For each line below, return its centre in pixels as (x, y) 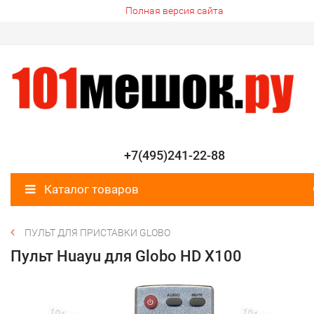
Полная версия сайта (174, 11)
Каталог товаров (90, 190)
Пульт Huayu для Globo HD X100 (126, 257)
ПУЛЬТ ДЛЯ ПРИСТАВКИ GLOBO (97, 233)
